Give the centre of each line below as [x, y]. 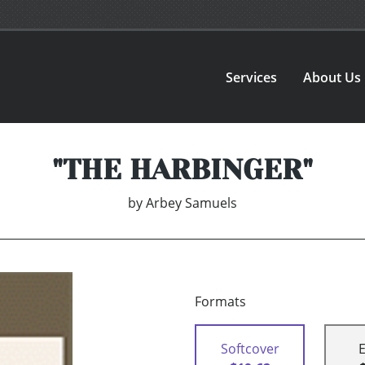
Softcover [250, 349]
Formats [220, 302]
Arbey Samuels [191, 203]
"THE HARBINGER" [182, 170]
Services [252, 77]
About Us [332, 77]
